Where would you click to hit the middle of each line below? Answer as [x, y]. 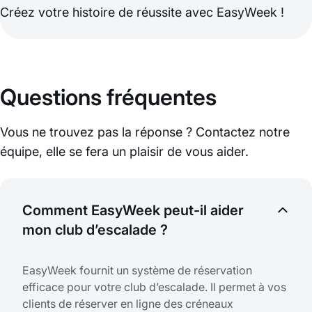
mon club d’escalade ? [95, 230]
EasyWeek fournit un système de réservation [137, 271]
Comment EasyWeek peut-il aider [133, 211]
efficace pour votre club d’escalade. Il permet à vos [154, 287]
